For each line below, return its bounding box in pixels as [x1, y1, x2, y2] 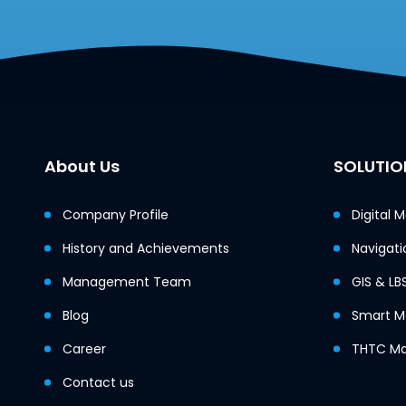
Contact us [62, 373, 134, 392]
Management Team [62, 273, 191, 292]
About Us [43, 155, 120, 179]
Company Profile [62, 206, 169, 225]
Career [62, 340, 106, 359]
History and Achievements [62, 239, 229, 258]
